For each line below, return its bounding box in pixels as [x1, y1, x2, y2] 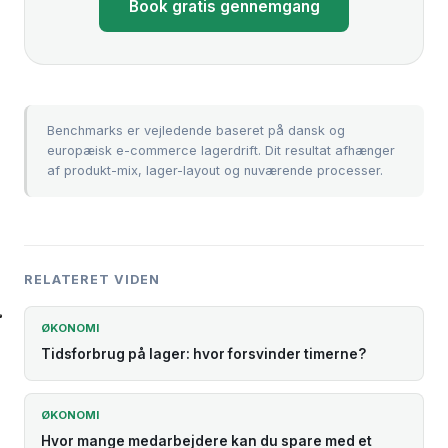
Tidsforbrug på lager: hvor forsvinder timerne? [41, 346, 366, 363]
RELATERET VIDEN [24, 271, 160, 287]
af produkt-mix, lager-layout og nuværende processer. [47, 162, 383, 178]
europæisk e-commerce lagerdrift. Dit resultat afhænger [47, 142, 395, 158]
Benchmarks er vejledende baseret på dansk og [47, 122, 345, 138]
